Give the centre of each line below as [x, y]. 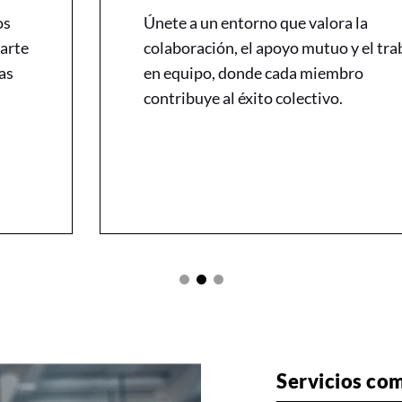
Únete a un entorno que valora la [256, 22]
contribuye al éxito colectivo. [243, 98]
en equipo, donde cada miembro [253, 73]
